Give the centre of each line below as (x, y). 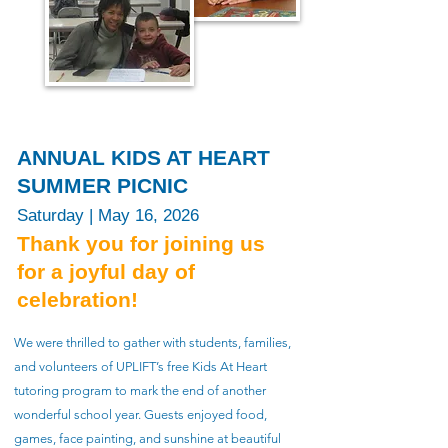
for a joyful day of (106, 271)
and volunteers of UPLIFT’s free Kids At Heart (140, 366)
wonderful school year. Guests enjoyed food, (140, 414)
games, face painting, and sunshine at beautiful (147, 438)
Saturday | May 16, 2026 (108, 215)
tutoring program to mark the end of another (140, 390)
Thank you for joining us (141, 243)
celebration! (77, 299)
